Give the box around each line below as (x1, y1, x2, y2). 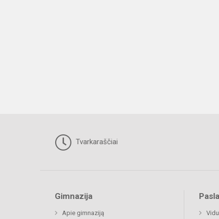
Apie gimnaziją (62, 209, 104, 217)
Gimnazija (55, 191, 92, 201)
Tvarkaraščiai (74, 137, 118, 146)
